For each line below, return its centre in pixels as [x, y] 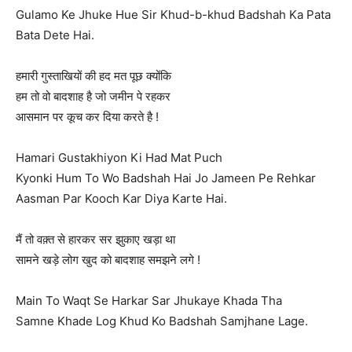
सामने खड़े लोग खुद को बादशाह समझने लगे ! [108, 260]
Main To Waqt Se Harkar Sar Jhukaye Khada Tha [149, 301]
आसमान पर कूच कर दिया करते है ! [87, 117]
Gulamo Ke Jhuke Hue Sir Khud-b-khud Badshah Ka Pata [173, 15]
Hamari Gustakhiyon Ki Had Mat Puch [119, 158]
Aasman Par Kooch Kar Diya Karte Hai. [121, 198]
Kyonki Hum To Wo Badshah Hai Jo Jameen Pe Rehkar [166, 178]
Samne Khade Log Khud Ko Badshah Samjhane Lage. [162, 321]
